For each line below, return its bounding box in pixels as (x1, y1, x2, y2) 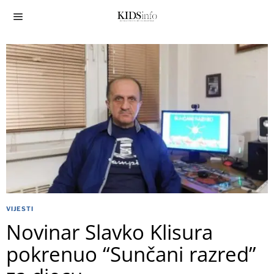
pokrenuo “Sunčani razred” (6, 240, 256, 268)
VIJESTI (6, 205, 34, 213)
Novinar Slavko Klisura (6, 218, 213, 246)
